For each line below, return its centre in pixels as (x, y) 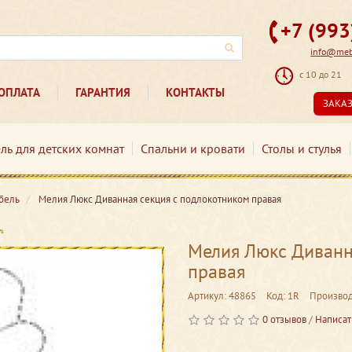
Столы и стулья (301, 148)
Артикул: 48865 (222, 296)
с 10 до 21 (321, 75)
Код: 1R (283, 296)
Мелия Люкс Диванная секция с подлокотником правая (160, 199)
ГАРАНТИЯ (103, 92)
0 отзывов (284, 319)
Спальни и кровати (192, 148)
